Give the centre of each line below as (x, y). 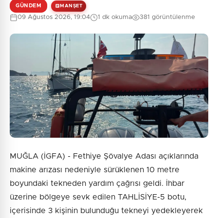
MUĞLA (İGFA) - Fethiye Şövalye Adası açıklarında (104, 156)
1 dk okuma (115, 18)
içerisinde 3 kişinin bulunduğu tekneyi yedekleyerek (106, 211)
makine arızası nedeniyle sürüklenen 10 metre (95, 170)
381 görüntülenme (167, 18)
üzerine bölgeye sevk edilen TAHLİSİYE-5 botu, (98, 197)
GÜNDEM (28, 6)
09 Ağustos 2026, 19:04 (54, 18)
